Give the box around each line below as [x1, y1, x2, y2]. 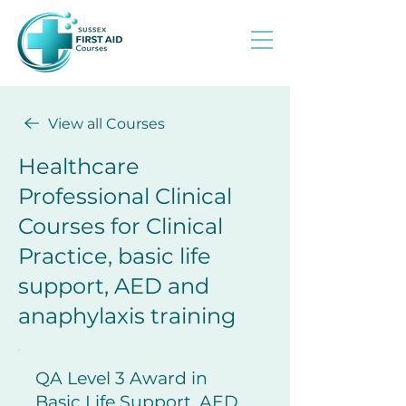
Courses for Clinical [18, 213, 223, 239]
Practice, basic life [18, 243, 211, 269]
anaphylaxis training [18, 303, 236, 329]
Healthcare [18, 153, 140, 179]
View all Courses [48, 114, 165, 132]
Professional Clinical [18, 183, 232, 209]
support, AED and [18, 273, 209, 299]
